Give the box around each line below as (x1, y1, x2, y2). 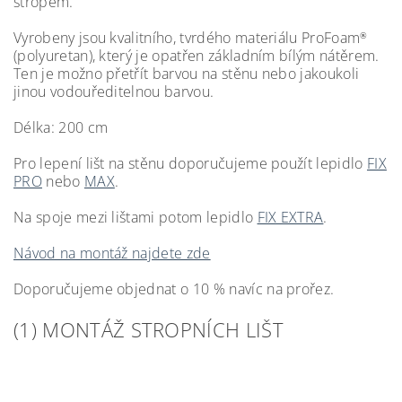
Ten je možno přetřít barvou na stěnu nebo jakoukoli (13, 63, 360, 83)
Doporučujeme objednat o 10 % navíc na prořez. (13, 278, 335, 299)
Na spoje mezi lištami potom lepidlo (13, 206, 258, 227)
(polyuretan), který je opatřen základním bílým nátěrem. (13, 45, 380, 66)
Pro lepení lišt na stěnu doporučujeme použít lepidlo (13, 153, 367, 173)
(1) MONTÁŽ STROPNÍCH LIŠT (13, 315, 284, 343)
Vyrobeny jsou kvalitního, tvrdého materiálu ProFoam (13, 27, 361, 48)
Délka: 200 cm (13, 117, 109, 137)
